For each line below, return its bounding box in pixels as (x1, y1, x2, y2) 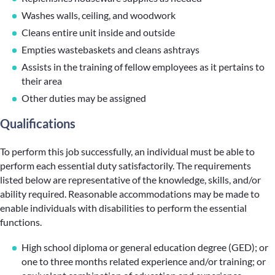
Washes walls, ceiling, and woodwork (21, 9, 176, 21)
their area (21, 75, 62, 87)
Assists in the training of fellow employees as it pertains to (21, 61, 265, 72)
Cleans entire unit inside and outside (21, 26, 175, 38)
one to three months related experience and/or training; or (21, 255, 266, 267)
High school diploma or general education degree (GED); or (21, 241, 268, 253)
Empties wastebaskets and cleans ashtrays (21, 44, 199, 55)
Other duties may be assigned (21, 92, 146, 104)
